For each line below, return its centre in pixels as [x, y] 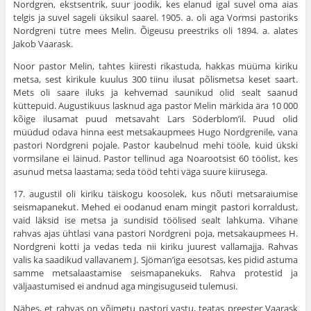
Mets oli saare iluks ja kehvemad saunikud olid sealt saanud [155, 93]
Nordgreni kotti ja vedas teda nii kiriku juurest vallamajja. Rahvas [155, 247]
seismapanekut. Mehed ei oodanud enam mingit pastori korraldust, [155, 207]
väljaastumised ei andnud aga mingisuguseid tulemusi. [125, 286]
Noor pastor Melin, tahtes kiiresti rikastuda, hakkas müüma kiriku [155, 66]
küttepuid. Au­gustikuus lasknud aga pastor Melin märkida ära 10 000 [155, 106]
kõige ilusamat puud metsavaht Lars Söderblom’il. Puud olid [155, 119]
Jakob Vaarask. [43, 44]
